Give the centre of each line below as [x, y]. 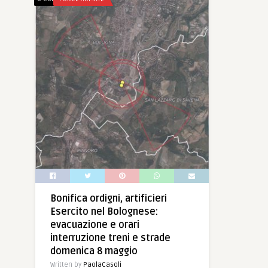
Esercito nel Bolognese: [104, 211]
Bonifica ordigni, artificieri [109, 198]
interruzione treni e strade [110, 238]
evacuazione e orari [95, 225]
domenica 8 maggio [94, 251]
